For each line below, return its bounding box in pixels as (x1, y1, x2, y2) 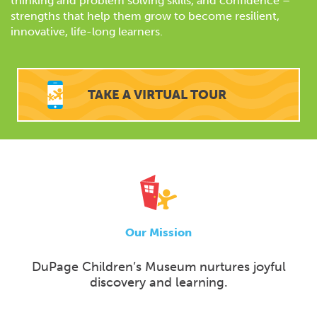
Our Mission (125, 226, 192, 240)
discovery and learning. (89, 275, 228, 291)
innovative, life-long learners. (11, 25, 163, 39)
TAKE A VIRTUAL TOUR (88, 87, 227, 103)
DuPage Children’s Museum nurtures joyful (31, 259, 286, 275)
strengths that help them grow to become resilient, (11, 9, 279, 23)
